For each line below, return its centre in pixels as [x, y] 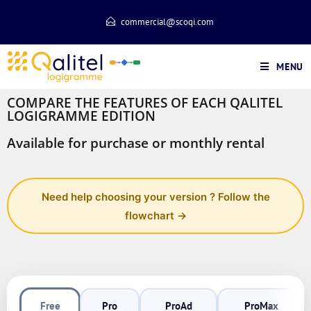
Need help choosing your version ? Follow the [155, 196]
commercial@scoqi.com [167, 22]
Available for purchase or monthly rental [136, 143]
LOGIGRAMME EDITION [81, 116]
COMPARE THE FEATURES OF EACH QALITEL [145, 103]
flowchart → [155, 215]
